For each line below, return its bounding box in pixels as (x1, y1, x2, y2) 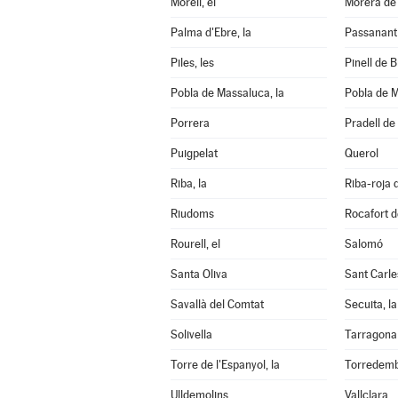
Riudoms (170, 207, 214, 220)
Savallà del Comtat (170, 298, 264, 311)
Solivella (170, 328, 212, 341)
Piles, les (170, 56, 214, 69)
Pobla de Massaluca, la (170, 86, 284, 99)
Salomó (344, 237, 383, 251)
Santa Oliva (170, 267, 227, 281)
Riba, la (170, 177, 207, 190)
